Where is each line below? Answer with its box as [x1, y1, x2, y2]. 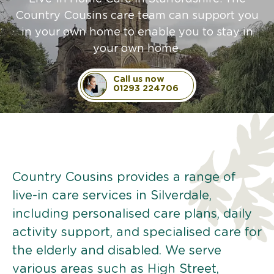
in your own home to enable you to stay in [21, 26, 253, 38]
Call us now [113, 75, 165, 84]
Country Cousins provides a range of [12, 171, 235, 183]
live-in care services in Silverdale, [12, 189, 212, 202]
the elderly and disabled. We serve [12, 244, 221, 257]
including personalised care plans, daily [12, 207, 252, 220]
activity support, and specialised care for [12, 226, 262, 239]
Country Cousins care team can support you [15, 10, 259, 21]
